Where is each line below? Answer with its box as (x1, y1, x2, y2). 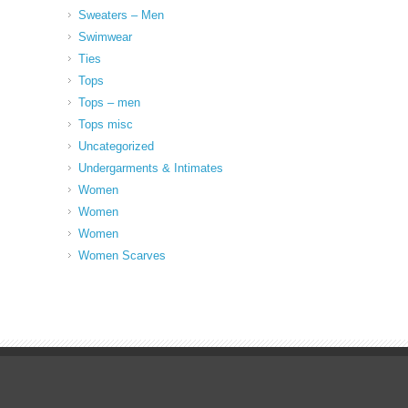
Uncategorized (78, 138, 154, 153)
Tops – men (78, 95, 140, 109)
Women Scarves (78, 248, 166, 262)
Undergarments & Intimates (78, 160, 223, 175)
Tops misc (78, 117, 133, 131)
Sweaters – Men (78, 7, 164, 22)
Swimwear (78, 29, 132, 44)
